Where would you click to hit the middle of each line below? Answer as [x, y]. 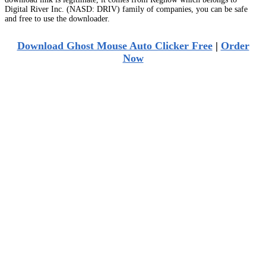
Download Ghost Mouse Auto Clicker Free [115, 45]
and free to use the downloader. [57, 18]
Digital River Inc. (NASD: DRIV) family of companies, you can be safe [126, 9]
